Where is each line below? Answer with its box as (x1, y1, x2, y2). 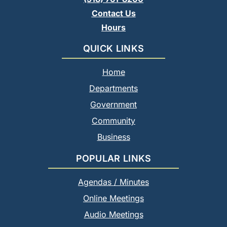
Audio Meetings (84, 209, 143, 220)
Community (92, 115, 135, 126)
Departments (89, 83, 138, 93)
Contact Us (91, 8, 136, 18)
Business (97, 131, 130, 142)
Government (90, 99, 137, 109)
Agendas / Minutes (78, 177, 149, 187)
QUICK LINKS (83, 43, 144, 54)
